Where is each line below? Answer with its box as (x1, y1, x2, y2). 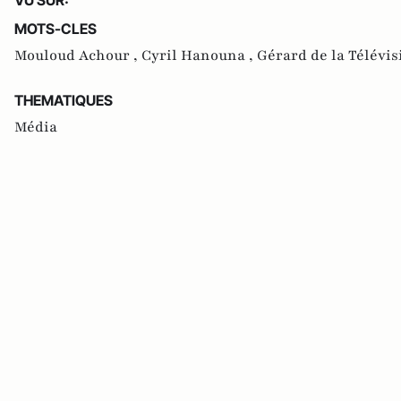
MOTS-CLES (14, 19, 97, 38)
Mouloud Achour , (14, 45, 141, 65)
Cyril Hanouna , (141, 45, 257, 65)
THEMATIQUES (14, 90, 113, 109)
